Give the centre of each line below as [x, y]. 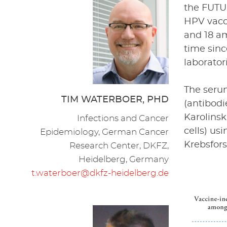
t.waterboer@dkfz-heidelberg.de [100, 173]
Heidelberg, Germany [124, 160]
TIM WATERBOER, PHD [115, 100]
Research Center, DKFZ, [119, 146]
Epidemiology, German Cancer [105, 132]
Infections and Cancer [123, 119]
